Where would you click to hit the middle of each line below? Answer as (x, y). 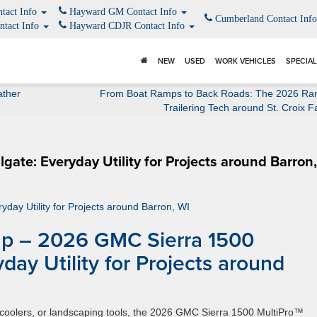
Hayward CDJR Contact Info (127, 26)
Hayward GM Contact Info (123, 12)
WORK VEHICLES (246, 61)
